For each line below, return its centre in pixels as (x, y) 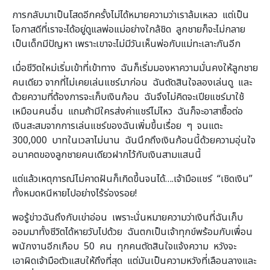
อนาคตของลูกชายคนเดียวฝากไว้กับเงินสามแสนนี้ (107, 155)
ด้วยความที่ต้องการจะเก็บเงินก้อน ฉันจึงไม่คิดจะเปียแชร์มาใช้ (128, 97)
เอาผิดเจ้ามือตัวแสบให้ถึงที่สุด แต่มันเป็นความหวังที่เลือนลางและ (134, 261)
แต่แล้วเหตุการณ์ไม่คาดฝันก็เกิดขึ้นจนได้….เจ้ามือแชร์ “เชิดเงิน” (132, 179)
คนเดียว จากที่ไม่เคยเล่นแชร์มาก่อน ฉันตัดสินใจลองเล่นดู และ (132, 82)
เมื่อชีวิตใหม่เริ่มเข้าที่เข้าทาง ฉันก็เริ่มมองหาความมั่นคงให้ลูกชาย (135, 68)
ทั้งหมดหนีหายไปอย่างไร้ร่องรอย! (74, 193)
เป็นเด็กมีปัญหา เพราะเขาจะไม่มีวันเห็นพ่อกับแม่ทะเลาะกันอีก (126, 44)
